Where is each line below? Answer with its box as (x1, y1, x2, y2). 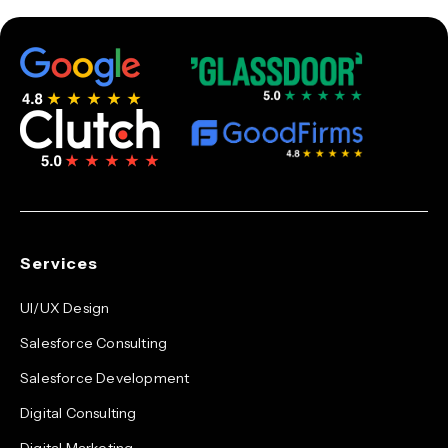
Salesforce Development (20, 368, 190, 387)
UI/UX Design (20, 298, 110, 317)
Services (20, 252, 98, 273)
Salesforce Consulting (20, 333, 168, 352)
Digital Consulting (20, 403, 137, 422)
